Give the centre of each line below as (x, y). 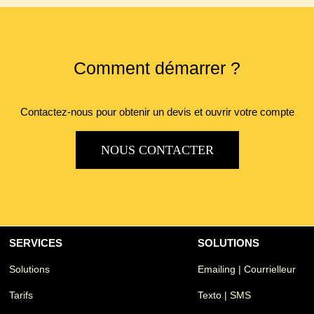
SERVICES (36, 243)
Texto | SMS (224, 295)
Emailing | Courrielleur (247, 269)
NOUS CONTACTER (157, 150)
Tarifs (21, 295)
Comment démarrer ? (157, 68)
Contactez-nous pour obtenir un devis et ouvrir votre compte (157, 112)
